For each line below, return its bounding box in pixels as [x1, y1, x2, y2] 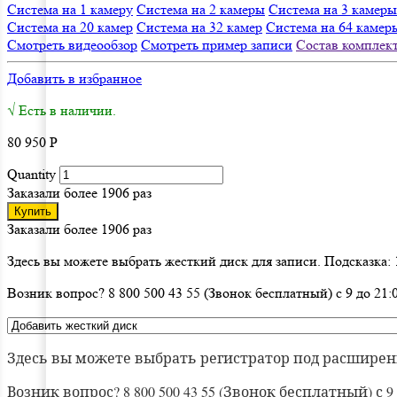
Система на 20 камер [7, 18, 133, 35]
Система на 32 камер [136, 18, 262, 35]
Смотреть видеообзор [7, 35, 137, 53]
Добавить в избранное [7, 69, 142, 87]
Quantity [7, 165, 56, 183]
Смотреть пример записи [141, 35, 292, 53]
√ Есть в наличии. [7, 101, 116, 119]
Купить [14, 204, 51, 218]
